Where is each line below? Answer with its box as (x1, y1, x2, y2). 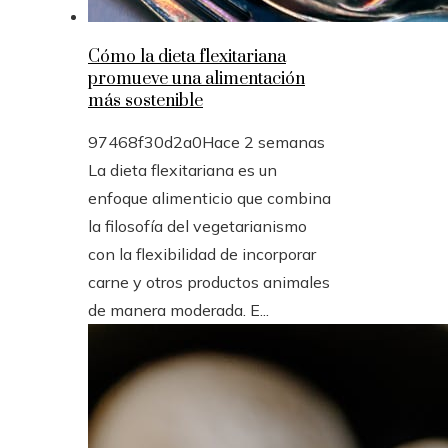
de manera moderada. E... (88, 300, 269, 321)
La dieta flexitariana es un (88, 160, 277, 181)
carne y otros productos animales (88, 272, 330, 293)
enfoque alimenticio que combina (88, 188, 331, 209)
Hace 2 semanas (202, 132, 325, 153)
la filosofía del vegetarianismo (88, 216, 307, 237)
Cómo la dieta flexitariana (88, 46, 286, 69)
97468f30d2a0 (88, 132, 202, 153)
